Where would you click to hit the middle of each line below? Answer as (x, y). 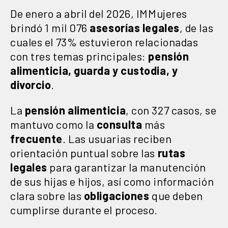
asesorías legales (135, 27)
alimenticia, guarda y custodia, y (94, 70)
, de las (196, 27)
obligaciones (116, 195)
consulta (119, 124)
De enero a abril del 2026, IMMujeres (99, 13)
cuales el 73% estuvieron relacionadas (104, 41)
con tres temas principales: (79, 56)
